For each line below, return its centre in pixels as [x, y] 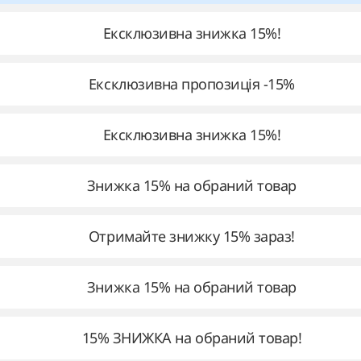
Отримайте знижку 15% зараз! [192, 236]
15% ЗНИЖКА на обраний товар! [192, 338]
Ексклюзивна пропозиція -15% [192, 84]
